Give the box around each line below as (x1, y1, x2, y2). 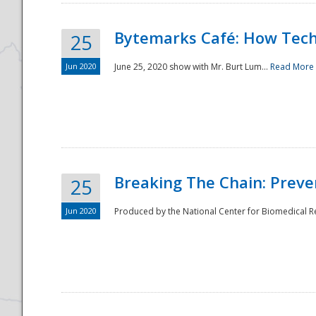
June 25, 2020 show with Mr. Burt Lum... (114, 61, 270, 73)
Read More (270, 61, 314, 73)
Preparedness (61, 248, 224, 279)
